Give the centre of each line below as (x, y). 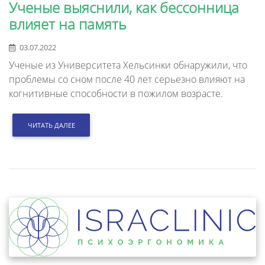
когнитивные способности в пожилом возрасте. (116, 94)
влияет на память (68, 24)
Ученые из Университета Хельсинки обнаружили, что (128, 65)
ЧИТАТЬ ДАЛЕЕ (51, 125)
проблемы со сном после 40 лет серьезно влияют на (127, 80)
